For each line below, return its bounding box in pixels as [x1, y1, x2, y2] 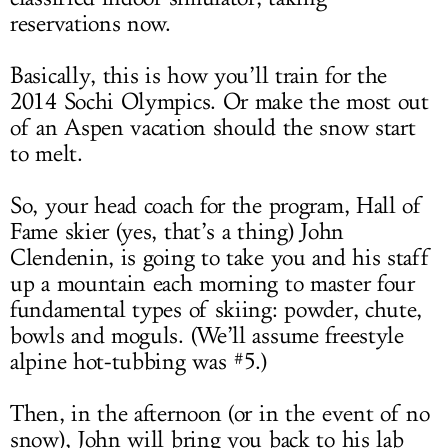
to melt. [10, 140, 83, 168]
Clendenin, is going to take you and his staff [10, 244, 430, 272]
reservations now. [10, 10, 171, 38]
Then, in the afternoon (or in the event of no [10, 400, 430, 428]
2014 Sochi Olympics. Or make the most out [10, 88, 429, 116]
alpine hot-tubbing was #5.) [10, 348, 267, 376]
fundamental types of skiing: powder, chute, [10, 296, 423, 324]
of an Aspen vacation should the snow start [10, 114, 416, 142]
